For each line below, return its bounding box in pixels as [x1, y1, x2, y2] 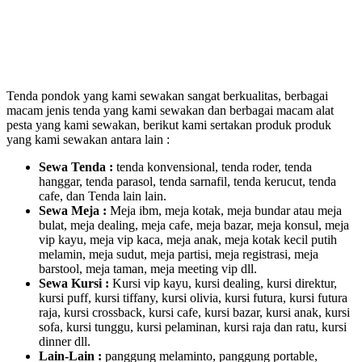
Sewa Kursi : [39, 276, 112, 291]
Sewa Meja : [39, 204, 107, 218]
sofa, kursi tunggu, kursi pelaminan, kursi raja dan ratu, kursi [39, 320, 347, 335]
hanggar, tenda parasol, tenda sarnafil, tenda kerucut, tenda [39, 175, 336, 189]
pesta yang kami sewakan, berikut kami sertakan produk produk [6, 118, 331, 133]
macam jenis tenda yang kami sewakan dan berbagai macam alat [6, 103, 334, 118]
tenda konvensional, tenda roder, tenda [113, 160, 312, 175]
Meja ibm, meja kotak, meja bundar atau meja [107, 204, 342, 218]
